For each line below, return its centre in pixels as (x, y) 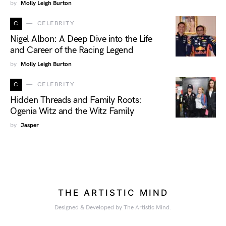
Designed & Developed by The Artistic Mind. (113, 207)
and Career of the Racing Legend (72, 50)
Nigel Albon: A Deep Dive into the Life (81, 39)
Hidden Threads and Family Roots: (76, 100)
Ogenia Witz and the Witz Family (72, 111)
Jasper (30, 125)
